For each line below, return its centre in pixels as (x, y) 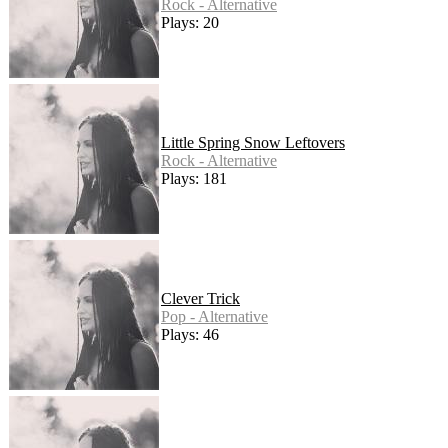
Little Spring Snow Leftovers (253, 142)
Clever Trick (200, 298)
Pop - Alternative (214, 316)
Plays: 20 (190, 22)
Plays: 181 (194, 178)
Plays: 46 (190, 334)
